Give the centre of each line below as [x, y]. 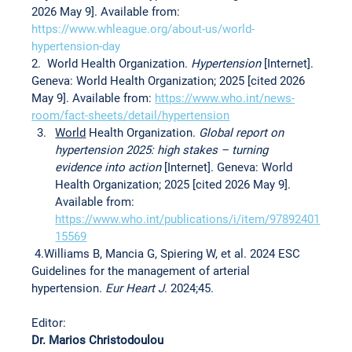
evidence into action [110, 168]
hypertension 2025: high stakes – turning [163, 150]
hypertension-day [76, 47]
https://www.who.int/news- [225, 99]
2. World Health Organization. [112, 64]
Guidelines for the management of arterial [143, 271]
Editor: [49, 323]
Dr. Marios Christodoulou [98, 341]
